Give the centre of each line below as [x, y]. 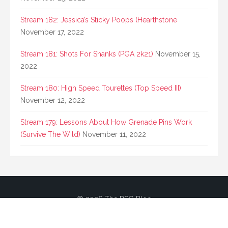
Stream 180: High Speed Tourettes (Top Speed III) [101, 88]
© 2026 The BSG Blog [114, 199]
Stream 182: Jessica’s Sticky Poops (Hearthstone [99, 20]
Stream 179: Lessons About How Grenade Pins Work [106, 122]
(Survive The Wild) [50, 135]
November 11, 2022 [114, 135]
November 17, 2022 [52, 32]
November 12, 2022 [53, 101]
